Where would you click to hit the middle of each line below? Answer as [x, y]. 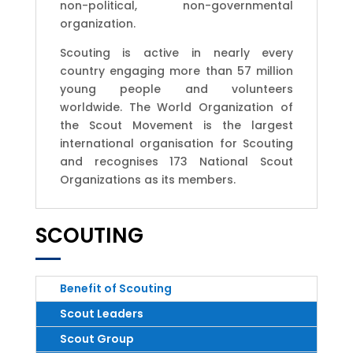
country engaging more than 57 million [176, 71]
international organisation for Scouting [176, 143]
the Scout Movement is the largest [176, 125]
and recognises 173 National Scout [176, 161]
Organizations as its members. [147, 179]
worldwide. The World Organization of [176, 107]
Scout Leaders [101, 313]
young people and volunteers [176, 89]
